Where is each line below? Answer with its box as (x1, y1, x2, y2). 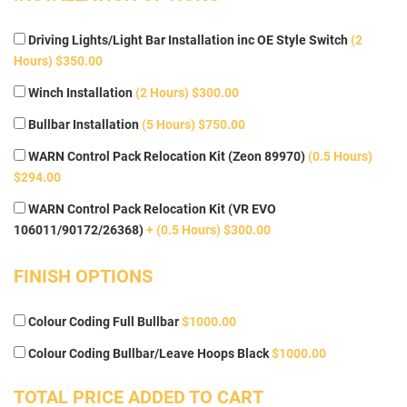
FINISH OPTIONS (14, 265, 153, 288)
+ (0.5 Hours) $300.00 (146, 223, 271, 238)
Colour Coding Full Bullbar (25, 314, 182, 330)
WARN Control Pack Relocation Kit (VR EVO (25, 202, 276, 217)
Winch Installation (25, 85, 135, 101)
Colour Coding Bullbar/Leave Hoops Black (25, 346, 272, 362)
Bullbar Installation (25, 117, 142, 133)
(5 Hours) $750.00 (142, 117, 245, 133)
